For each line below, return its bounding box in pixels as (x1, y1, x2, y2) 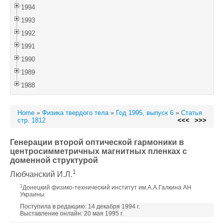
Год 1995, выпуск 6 (116, 109, 173, 116)
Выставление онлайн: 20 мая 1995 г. (20, 210, 123, 217)
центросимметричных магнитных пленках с (10, 147, 187, 155)
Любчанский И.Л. (10, 170, 72, 178)
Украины (20, 191, 44, 198)
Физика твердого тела (42, 109, 108, 116)
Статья (181, 109, 202, 116)
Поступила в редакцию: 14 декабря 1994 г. (20, 203, 140, 210)
